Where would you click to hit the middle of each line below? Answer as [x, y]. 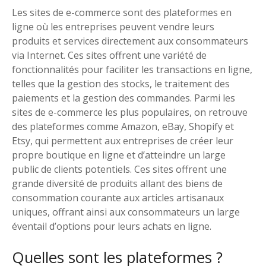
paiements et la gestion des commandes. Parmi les [123, 98]
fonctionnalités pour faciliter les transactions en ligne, [132, 70]
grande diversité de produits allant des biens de [117, 184]
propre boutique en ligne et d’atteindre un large [119, 155]
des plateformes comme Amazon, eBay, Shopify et [123, 127]
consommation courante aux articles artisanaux [118, 198]
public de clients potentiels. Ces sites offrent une [119, 170]
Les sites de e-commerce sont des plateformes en [122, 13]
